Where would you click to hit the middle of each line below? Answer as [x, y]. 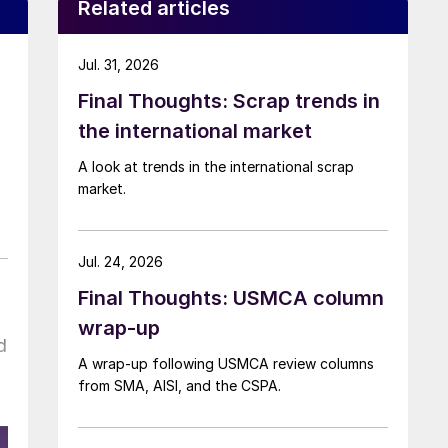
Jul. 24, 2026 [120, 261]
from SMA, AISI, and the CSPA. [179, 385]
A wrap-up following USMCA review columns [226, 363]
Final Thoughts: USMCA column [231, 297]
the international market [195, 130]
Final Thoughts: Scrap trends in [229, 100]
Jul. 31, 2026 [118, 64]
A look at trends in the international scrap [216, 166]
